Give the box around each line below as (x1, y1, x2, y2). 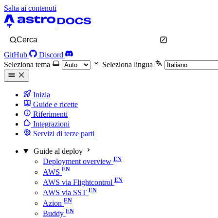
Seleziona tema (4, 60, 50, 69)
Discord (39, 51, 63, 59)
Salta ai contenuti (4, 4, 56, 12)
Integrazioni (31, 120, 70, 128)
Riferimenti (31, 110, 68, 118)
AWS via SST (43, 188, 87, 197)
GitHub (4, 51, 27, 59)
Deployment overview (43, 157, 111, 166)
